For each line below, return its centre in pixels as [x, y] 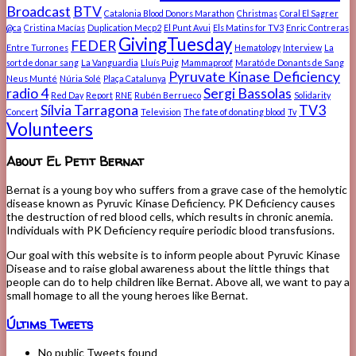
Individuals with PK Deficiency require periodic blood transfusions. [170, 230]
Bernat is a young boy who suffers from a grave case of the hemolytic [177, 190]
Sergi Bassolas [248, 93]
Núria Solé [80, 78]
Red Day [67, 95]
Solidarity [312, 95]
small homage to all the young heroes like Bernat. [127, 296]
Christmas [257, 13]
